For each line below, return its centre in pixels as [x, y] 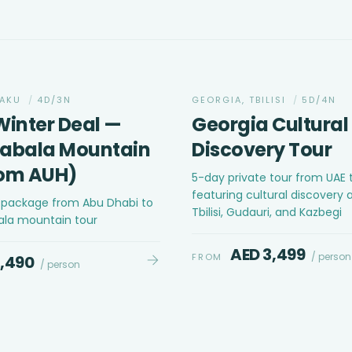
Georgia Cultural [270, 124]
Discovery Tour [262, 149]
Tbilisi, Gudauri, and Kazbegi [267, 212]
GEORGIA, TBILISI [241, 99]
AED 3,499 [268, 254]
